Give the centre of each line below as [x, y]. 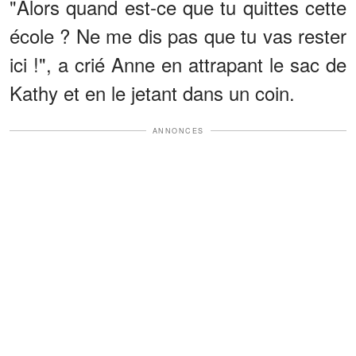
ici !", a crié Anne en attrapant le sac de [178, 64]
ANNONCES [178, 130]
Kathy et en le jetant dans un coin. [152, 92]
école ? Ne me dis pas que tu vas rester [178, 35]
